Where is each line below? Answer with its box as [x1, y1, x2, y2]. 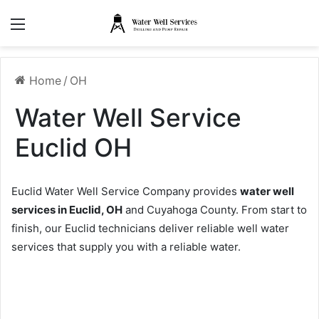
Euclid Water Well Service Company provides [11, 184, 240, 199]
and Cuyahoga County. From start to [122, 203, 307, 217]
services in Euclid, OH [11, 203, 122, 217]
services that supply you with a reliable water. [11, 240, 241, 254]
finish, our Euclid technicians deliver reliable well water [11, 221, 289, 236]
